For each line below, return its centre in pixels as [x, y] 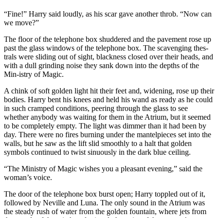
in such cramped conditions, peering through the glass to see [96, 108]
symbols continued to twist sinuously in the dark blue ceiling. [97, 152]
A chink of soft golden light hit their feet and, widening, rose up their [109, 91]
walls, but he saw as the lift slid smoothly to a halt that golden [98, 143]
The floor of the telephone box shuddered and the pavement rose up [108, 39]
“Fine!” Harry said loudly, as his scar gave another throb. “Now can [108, 14]
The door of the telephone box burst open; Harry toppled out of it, [105, 194]
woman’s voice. [28, 177]
